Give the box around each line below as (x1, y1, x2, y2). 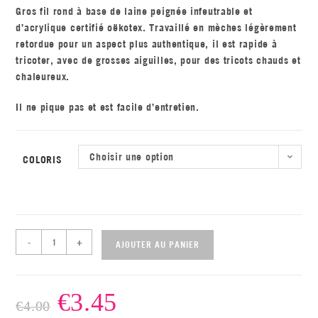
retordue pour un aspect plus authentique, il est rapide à (16, 38, 278, 51)
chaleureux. (16, 70, 70, 84)
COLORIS (23, 153, 62, 167)
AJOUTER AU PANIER (116, 239, 200, 251)
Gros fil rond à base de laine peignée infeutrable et (16, 5, 253, 18)
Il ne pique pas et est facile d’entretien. (16, 101, 199, 114)
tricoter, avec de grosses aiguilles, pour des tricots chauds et (16, 54, 301, 67)
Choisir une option (89, 150, 175, 164)
